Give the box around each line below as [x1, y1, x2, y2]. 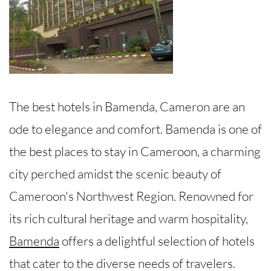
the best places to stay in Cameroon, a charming [9, 143, 261, 159]
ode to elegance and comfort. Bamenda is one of [9, 120, 262, 137]
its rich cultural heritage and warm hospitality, [9, 210, 248, 226]
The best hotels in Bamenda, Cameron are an [9, 98, 245, 114]
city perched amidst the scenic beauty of [9, 165, 221, 181]
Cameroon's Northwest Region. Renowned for [9, 188, 253, 204]
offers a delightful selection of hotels [59, 232, 255, 249]
